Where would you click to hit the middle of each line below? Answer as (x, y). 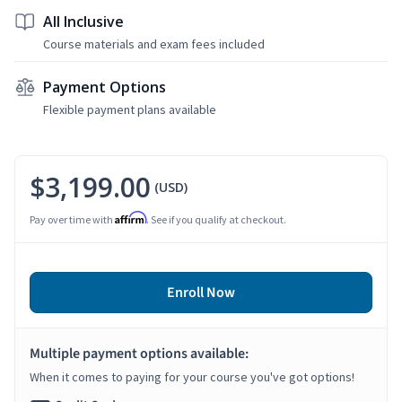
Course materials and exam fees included (154, 44)
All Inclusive (83, 21)
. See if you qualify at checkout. (216, 219)
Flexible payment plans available (130, 109)
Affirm (131, 217)
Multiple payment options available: (139, 353)
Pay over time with (72, 219)
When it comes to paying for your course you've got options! (192, 376)
